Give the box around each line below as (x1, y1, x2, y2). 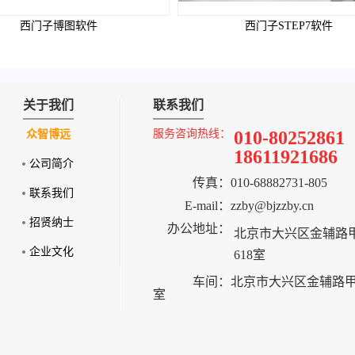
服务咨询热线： (153, 128, 231, 139)
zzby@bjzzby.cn (231, 199, 314, 212)
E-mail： (185, 199, 231, 212)
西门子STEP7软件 (244, 20, 333, 32)
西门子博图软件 (20, 20, 97, 32)
